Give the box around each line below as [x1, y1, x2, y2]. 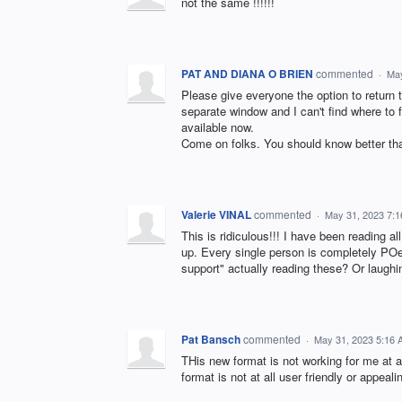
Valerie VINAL [181, 205, 251, 223]
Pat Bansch [181, 330, 240, 347]
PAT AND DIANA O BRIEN [181, 65, 313, 82]
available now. [181, 118, 254, 135]
